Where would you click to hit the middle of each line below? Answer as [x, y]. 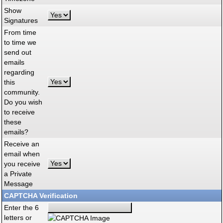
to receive [19, 112]
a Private [18, 174]
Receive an [22, 144]
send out [18, 52]
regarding [19, 72]
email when [22, 154]
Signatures [21, 20]
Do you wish [23, 102]
